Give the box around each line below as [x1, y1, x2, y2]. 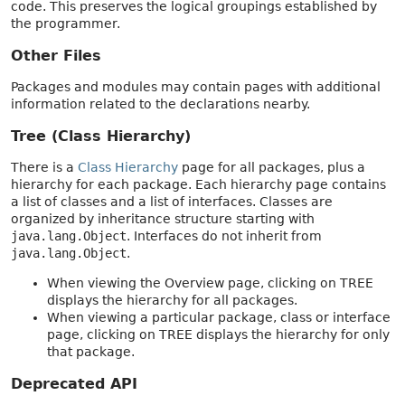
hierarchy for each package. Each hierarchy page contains [11, 177, 386, 193]
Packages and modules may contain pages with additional [11, 80, 381, 95]
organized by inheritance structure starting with [11, 212, 315, 227]
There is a [11, 160, 78, 175]
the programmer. [11, 16, 120, 32]
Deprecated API [11, 375, 137, 393]
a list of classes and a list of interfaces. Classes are [11, 194, 333, 210]
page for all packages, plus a [178, 160, 365, 175]
